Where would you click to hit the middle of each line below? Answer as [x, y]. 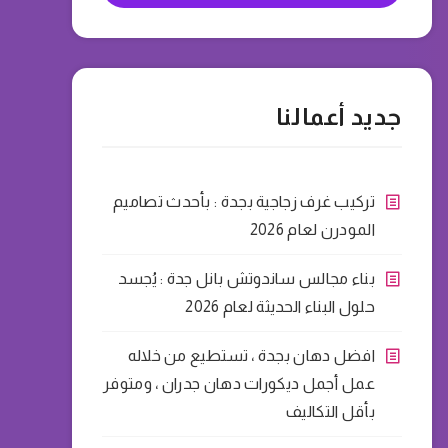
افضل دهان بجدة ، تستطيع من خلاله [251, 355]
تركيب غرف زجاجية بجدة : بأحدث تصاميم [244, 201]
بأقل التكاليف [330, 411]
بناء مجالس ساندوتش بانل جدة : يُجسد [246, 278]
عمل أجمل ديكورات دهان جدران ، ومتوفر [239, 383]
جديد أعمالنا [338, 116]
